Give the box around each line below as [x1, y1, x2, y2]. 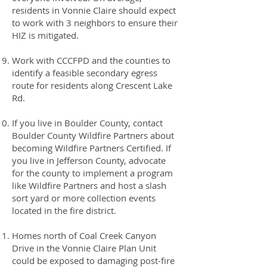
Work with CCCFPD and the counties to [12, 54, 170, 66]
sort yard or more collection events [12, 192, 156, 204]
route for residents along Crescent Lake [12, 79, 172, 91]
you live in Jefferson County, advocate [12, 154, 166, 166]
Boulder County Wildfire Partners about [12, 129, 174, 141]
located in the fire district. [12, 204, 116, 216]
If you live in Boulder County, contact [12, 117, 163, 129]
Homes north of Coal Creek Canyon [12, 229, 156, 241]
